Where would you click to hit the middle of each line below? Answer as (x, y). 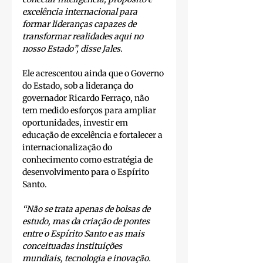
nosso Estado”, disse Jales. (73, 49)
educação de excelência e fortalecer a (93, 135)
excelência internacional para (81, 12)
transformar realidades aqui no (84, 37)
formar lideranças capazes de (80, 24)
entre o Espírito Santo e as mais (84, 234)
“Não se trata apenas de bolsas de (87, 209)
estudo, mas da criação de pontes (87, 222)
